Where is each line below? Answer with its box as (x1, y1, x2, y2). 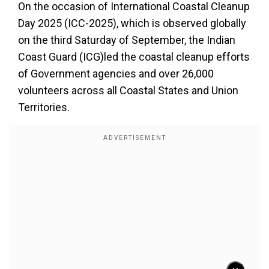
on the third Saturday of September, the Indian (18, 34, 235, 46)
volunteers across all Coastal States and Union (18, 84, 238, 97)
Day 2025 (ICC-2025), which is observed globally (18, 17, 246, 29)
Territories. (18, 101, 70, 113)
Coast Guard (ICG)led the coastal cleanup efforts (18, 50, 250, 63)
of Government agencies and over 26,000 (18, 67, 214, 80)
